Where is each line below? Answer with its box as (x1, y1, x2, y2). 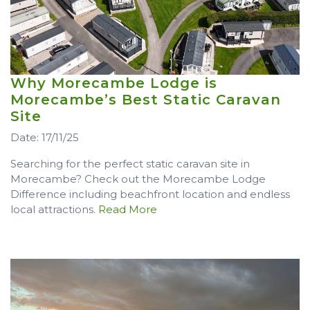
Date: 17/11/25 (10, 131, 79, 145)
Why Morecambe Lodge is (10, 75, 217, 92)
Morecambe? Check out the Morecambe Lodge (10, 172, 266, 186)
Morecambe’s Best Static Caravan (10, 91, 281, 109)
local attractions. (10, 203, 98, 217)
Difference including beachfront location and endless (10, 188, 290, 201)
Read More (98, 203, 157, 217)
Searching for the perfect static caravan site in (10, 157, 250, 171)
